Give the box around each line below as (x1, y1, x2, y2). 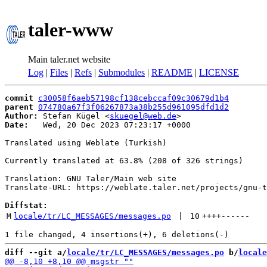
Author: (5, 111, 38, 120)
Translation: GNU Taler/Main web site (5, 174, 176, 183)
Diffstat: (5, 201, 48, 210)
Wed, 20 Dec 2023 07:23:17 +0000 (29, 120, 191, 129)
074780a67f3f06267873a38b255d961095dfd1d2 (38, 103, 229, 111)
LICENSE (199, 67, 239, 77)
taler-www (28, 19, 113, 41)
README (151, 67, 193, 77)
